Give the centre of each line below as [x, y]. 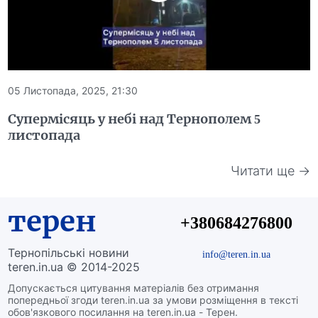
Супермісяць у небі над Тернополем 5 [135, 119]
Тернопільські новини [69, 253]
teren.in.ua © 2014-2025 [74, 267]
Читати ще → [270, 170]
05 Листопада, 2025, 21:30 [73, 91]
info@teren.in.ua [236, 254]
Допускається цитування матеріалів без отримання [134, 288]
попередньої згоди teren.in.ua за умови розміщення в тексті [153, 300]
